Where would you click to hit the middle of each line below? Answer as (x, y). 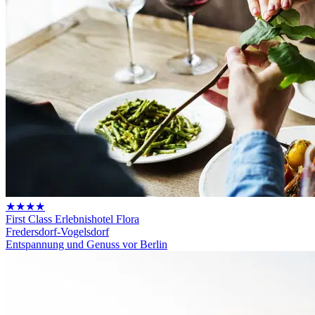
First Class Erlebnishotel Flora (72, 219)
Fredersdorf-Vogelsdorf (57, 231)
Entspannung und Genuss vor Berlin (86, 244)
